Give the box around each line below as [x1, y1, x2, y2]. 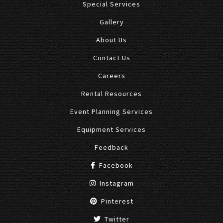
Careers [98, 71, 125, 80]
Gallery [99, 17, 124, 26]
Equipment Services [77, 124, 146, 134]
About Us [96, 35, 127, 44]
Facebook [97, 160, 133, 170]
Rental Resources [81, 89, 142, 98]
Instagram [97, 178, 134, 188]
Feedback [95, 142, 128, 152]
